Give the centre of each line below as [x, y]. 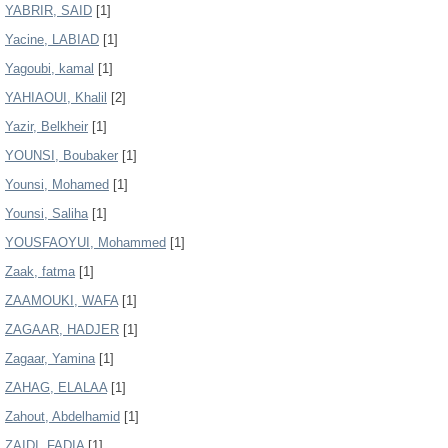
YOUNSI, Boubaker [61, 155]
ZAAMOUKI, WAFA [61, 300]
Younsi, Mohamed [57, 184]
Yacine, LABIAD [52, 39]
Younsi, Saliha [46, 213]
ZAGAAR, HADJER [62, 329]
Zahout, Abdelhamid [62, 416]
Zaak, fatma [40, 271]
